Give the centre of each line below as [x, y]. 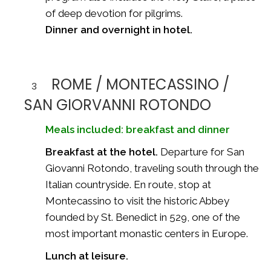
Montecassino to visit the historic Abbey [137, 201]
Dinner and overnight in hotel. [119, 29]
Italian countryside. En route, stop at [128, 184]
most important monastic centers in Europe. [147, 233]
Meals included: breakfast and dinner [138, 129]
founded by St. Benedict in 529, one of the [143, 217]
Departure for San [201, 152]
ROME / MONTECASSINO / [140, 84]
